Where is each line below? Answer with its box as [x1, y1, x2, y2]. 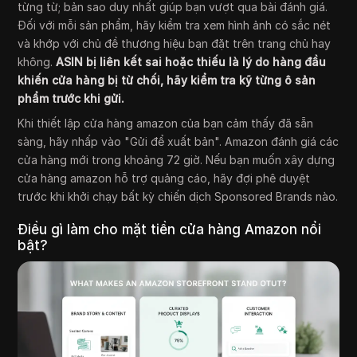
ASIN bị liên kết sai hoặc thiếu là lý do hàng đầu [56, 54, 327, 69]
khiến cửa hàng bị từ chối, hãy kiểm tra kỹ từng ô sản [18, 73, 316, 87]
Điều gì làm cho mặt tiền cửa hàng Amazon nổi [18, 221, 322, 237]
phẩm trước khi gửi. [18, 91, 125, 105]
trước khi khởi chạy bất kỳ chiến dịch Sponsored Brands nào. [18, 189, 339, 203]
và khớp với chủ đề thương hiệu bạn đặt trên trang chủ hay [18, 36, 331, 50]
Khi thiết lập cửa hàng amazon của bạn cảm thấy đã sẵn [18, 116, 314, 130]
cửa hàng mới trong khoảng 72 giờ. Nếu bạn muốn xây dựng [18, 152, 335, 167]
